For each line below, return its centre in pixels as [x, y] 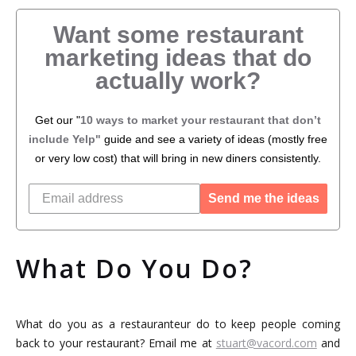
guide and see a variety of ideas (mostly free [214, 139]
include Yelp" [65, 139]
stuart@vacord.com [266, 343]
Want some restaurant [178, 35]
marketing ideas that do [178, 58]
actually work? [178, 81]
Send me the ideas [264, 199]
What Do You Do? [134, 269]
